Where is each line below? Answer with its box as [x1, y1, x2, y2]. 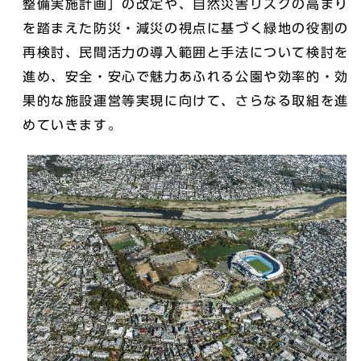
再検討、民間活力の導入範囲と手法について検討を [23, 46, 349, 59]
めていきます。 [23, 118, 122, 131]
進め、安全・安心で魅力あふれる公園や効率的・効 [23, 70, 349, 83]
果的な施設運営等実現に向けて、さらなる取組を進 [23, 94, 349, 107]
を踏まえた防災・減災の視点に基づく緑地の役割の [23, 22, 349, 35]
